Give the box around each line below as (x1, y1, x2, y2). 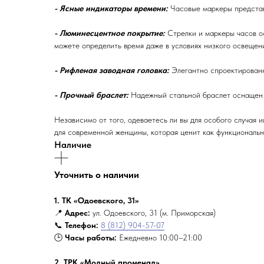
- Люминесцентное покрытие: (54, 28, 165, 38)
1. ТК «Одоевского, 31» (54, 195, 139, 205)
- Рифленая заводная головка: (54, 65, 169, 75)
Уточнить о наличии (54, 168, 139, 180)
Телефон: (65, 220, 98, 230)
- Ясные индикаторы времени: (54, 3, 168, 13)
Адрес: (65, 207, 90, 217)
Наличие (54, 138, 91, 150)
